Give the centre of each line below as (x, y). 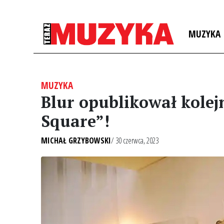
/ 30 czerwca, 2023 (135, 140)
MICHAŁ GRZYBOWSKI (76, 140)
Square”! (75, 121)
